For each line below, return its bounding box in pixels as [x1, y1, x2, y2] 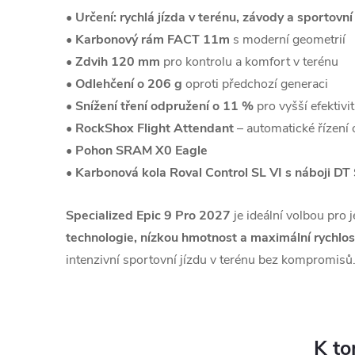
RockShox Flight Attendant [75, 120, 234, 137]
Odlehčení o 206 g [75, 75, 182, 93]
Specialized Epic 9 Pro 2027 [66, 207, 231, 224]
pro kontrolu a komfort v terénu [160, 53, 338, 71]
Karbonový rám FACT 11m [75, 31, 230, 48]
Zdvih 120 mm [75, 53, 160, 71]
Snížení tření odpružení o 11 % [75, 97, 254, 115]
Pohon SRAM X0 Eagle [75, 142, 208, 159]
